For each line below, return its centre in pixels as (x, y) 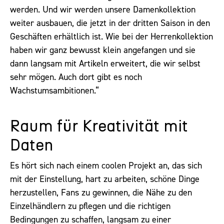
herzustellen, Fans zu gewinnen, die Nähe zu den (101, 192)
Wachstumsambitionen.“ (54, 91)
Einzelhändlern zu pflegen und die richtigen (90, 206)
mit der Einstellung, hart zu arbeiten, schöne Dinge (105, 179)
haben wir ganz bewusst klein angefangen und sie (103, 50)
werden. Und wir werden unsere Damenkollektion (103, 10)
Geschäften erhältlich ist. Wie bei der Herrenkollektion (111, 37)
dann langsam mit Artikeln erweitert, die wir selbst (105, 64)
